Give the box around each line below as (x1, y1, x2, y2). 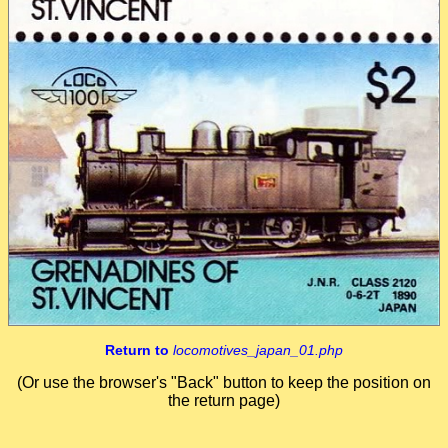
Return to (105, 342, 173, 359)
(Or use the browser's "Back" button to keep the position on (17, 374, 431, 392)
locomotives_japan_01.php (173, 342, 343, 359)
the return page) (168, 392, 280, 410)
